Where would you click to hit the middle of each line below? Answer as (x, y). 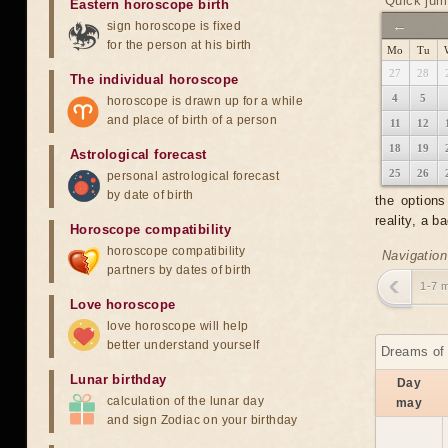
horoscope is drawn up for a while (205, 101)
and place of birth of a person (192, 120)
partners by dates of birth (179, 270)
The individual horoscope (154, 79)
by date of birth (150, 195)
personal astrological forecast (193, 176)
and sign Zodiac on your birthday (202, 420)
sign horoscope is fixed (174, 26)
